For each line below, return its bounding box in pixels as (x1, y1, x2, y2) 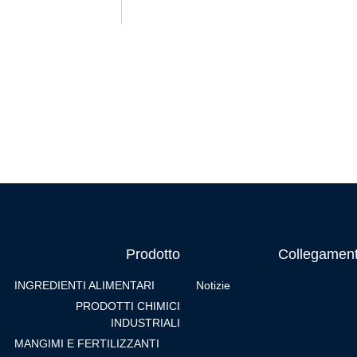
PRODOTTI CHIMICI (76, 300, 180, 313)
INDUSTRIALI (111, 316, 180, 330)
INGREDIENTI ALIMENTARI (14, 279, 155, 292)
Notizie (196, 279, 230, 292)
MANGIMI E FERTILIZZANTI (14, 337, 159, 351)
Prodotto (126, 246, 180, 263)
